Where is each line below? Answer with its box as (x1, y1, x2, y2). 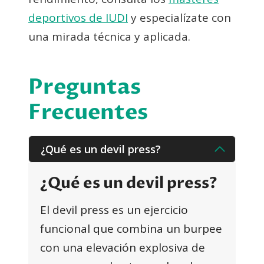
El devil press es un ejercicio (40, 202, 188, 217)
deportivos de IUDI (28, 9, 128, 25)
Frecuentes (28, 97, 148, 127)
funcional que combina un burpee (40, 220, 222, 236)
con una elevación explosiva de (40, 239, 205, 255)
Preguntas (28, 72, 141, 101)
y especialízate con (128, 9, 231, 25)
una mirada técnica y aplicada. (28, 28, 190, 44)
